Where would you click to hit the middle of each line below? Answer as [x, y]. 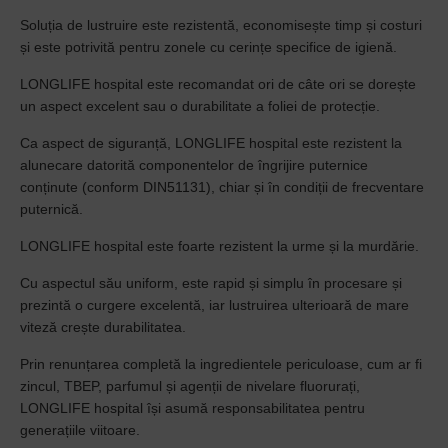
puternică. [51, 209]
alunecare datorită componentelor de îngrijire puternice [194, 165]
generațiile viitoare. [80, 430]
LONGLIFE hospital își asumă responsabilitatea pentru [192, 408]
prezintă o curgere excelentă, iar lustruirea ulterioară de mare [214, 305]
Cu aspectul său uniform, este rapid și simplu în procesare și [211, 283]
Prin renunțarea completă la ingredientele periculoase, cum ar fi [221, 364]
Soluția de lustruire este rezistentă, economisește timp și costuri [221, 25]
